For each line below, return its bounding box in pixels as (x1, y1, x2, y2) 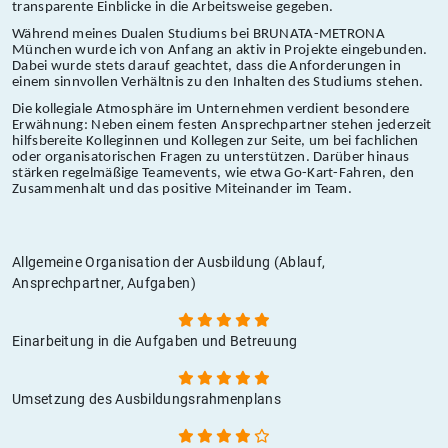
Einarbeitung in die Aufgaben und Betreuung (12, 332, 298, 349)
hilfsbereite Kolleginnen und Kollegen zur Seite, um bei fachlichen (12, 133, 419, 149)
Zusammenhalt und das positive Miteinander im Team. (12, 181, 352, 197)
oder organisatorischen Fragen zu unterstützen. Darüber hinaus (12, 149, 410, 165)
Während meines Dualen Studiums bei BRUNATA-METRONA (12, 26, 385, 42)
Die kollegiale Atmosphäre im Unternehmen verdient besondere (12, 101, 410, 117)
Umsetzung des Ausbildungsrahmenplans (12, 390, 281, 407)
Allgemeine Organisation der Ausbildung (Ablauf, (12, 253, 326, 270)
